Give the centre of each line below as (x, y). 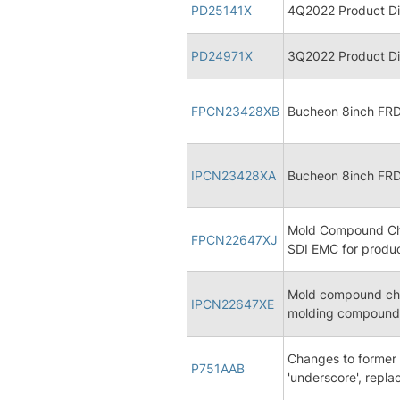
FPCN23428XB (235, 111)
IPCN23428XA (233, 175)
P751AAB (218, 368)
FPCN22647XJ (234, 239)
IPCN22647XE (233, 304)
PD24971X (222, 55)
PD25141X (221, 10)
